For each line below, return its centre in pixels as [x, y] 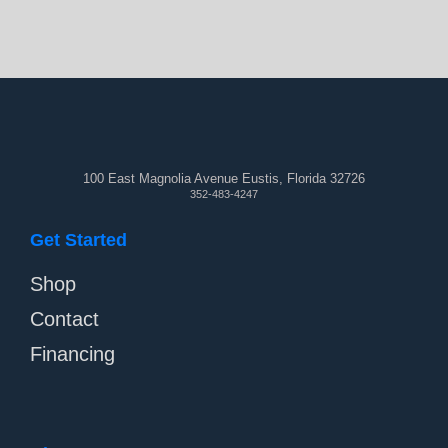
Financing [72, 354]
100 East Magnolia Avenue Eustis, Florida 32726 [224, 179]
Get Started [78, 240]
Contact [64, 319]
